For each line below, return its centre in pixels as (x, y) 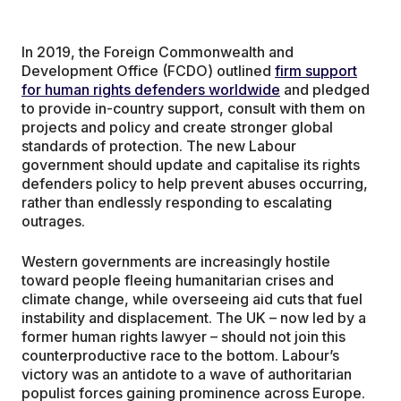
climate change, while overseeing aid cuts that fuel (192, 299)
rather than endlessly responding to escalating (177, 203)
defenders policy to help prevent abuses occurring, (195, 184)
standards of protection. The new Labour (159, 146)
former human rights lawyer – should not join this (183, 337)
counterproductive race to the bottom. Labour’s (180, 356)
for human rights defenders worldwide (151, 90)
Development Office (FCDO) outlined (148, 71)
